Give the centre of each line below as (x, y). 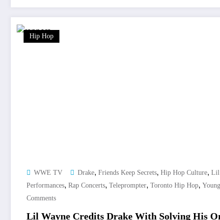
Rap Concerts (87, 186)
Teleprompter (128, 186)
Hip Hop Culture (184, 173)
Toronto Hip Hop (174, 186)
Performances (45, 186)
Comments (41, 198)
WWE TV (48, 173)
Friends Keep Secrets (127, 173)
